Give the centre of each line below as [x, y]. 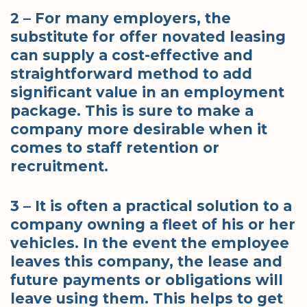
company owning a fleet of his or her [153, 225]
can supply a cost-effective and [132, 55]
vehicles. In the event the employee [150, 243]
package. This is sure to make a [132, 110]
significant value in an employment [147, 92]
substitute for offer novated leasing [148, 36]
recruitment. [59, 166]
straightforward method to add [131, 73]
